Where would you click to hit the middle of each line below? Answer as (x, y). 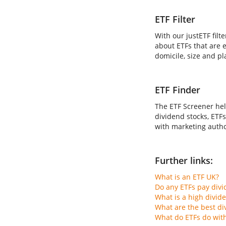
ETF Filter (175, 19)
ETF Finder (178, 90)
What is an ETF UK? (187, 177)
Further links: (184, 160)
